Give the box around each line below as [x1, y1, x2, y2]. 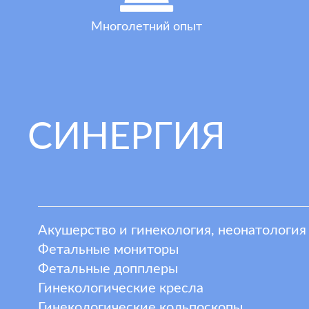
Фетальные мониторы [38, 242, 179, 257]
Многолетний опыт [90, 20, 202, 33]
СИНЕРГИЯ [28, 119, 226, 157]
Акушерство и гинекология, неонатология [38, 223, 306, 237]
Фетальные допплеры [38, 261, 178, 276]
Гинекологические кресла [38, 281, 203, 295]
